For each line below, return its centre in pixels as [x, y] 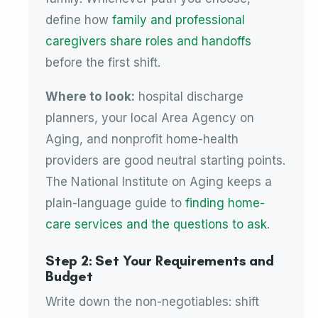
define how [79, 20]
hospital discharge [189, 96]
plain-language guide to [115, 203]
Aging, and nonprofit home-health [142, 139]
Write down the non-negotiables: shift [152, 301]
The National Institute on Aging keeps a [159, 181]
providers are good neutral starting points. [165, 160]
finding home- [225, 203]
